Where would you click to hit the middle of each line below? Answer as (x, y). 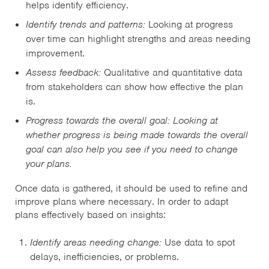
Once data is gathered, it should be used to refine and (131, 189)
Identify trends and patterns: (86, 25)
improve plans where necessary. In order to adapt (122, 202)
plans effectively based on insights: (90, 215)
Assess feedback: (65, 73)
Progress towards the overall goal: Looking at (122, 121)
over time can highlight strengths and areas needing (138, 39)
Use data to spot (198, 243)
